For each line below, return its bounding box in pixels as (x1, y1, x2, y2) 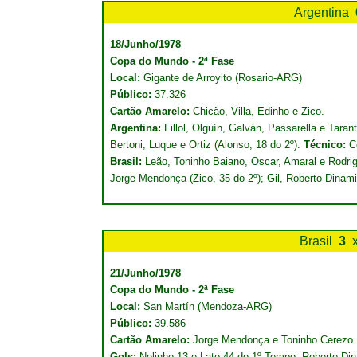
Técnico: (304, 139, 346, 151)
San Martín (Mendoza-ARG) (143, 300, 272, 312)
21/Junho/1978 (110, 267, 181, 279)
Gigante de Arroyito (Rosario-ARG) (143, 72, 302, 84)
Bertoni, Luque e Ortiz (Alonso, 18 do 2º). (110, 139, 304, 151)
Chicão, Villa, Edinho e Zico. (193, 105, 324, 117)
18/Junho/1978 (110, 38, 181, 50)
